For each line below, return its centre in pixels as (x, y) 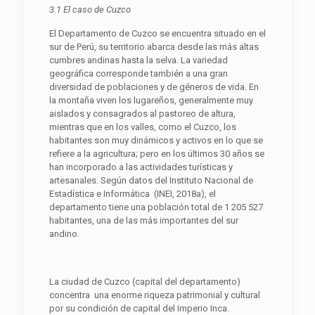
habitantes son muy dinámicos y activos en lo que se (156, 140)
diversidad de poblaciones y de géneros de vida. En (154, 86)
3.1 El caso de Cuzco (90, 9)
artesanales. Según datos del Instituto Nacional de (151, 180)
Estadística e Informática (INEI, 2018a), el (132, 193)
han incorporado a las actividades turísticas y (141, 167)
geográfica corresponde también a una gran (138, 73)
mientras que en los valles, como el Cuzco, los (142, 127)
